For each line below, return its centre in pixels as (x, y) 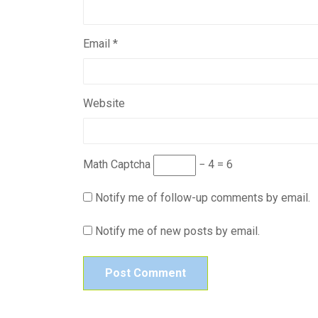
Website (104, 103)
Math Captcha (117, 165)
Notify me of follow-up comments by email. (203, 198)
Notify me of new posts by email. (177, 231)
